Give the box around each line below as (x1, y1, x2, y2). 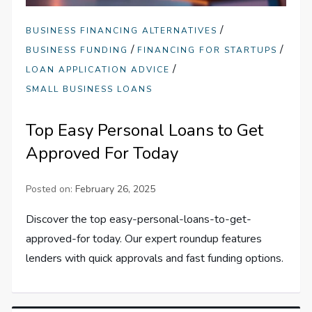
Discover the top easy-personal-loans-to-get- (26, 212, 252, 228)
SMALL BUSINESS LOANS (26, 84, 153, 95)
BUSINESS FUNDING (26, 45, 129, 56)
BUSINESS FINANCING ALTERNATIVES (26, 25, 218, 37)
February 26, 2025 (75, 182, 156, 196)
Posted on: (26, 182, 76, 196)
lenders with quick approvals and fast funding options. (26, 251, 284, 267)
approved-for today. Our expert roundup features (26, 231, 263, 247)
